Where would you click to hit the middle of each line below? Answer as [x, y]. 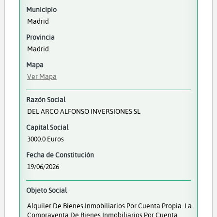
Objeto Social [46, 190]
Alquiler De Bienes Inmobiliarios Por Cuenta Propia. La [109, 205]
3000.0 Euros [45, 139]
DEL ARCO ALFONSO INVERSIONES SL [84, 111]
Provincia [40, 37]
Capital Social [47, 127]
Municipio [41, 9]
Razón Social [46, 100]
